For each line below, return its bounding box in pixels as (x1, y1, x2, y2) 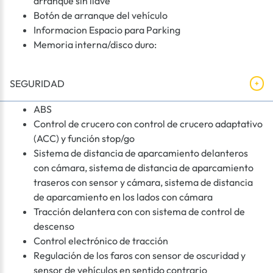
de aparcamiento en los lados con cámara (34, 191, 213, 204)
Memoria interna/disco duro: (34, 38, 157, 51)
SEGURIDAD (10, 77, 65, 90)
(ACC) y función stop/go (34, 132, 135, 145)
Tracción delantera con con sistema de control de (34, 205, 245, 218)
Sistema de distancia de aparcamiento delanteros (34, 147, 248, 160)
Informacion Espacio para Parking (34, 24, 180, 37)
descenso (34, 220, 74, 233)
